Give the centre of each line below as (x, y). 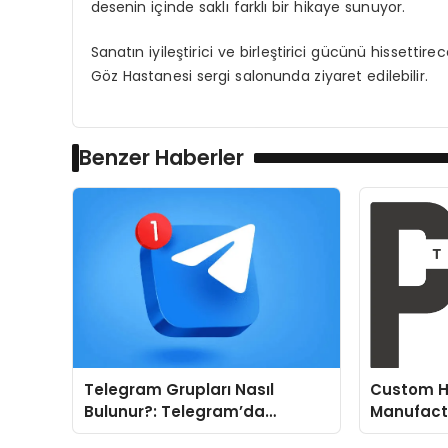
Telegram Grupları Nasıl (178, 389)
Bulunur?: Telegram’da (174, 411)
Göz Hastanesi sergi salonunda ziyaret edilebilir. (259, 76)
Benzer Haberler (161, 157)
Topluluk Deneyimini (163, 433)
